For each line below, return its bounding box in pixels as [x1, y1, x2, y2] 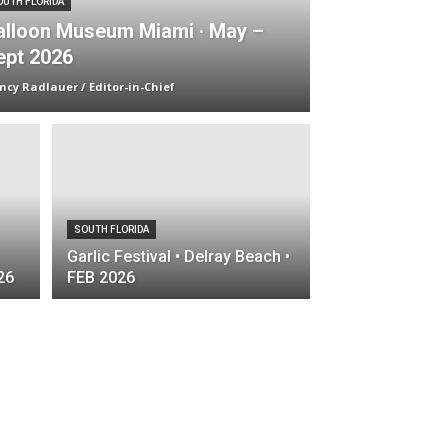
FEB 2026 [67, 268, 135, 287]
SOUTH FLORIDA [74, 224, 149, 235]
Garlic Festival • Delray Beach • [67, 247, 290, 266]
